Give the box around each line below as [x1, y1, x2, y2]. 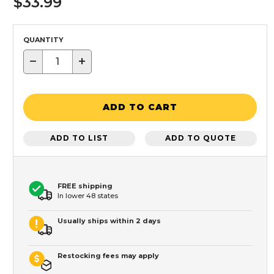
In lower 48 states [57, 191, 118, 200]
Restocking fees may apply [57, 251, 159, 260]
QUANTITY [23, 35, 64, 44]
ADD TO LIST [50, 133, 109, 143]
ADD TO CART [103, 102, 177, 113]
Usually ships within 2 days [57, 216, 161, 225]
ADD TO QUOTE [165, 133, 237, 143]
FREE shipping [57, 181, 113, 190]
